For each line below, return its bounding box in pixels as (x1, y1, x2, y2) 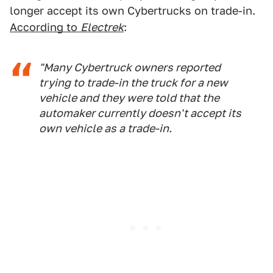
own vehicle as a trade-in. (39, 122, 172, 135)
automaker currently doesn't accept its (39, 107, 241, 120)
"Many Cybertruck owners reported (39, 61, 221, 74)
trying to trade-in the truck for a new (39, 76, 228, 90)
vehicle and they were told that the (39, 91, 219, 105)
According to (10, 21, 80, 34)
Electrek (80, 21, 124, 34)
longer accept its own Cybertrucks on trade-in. (10, 4, 255, 18)
